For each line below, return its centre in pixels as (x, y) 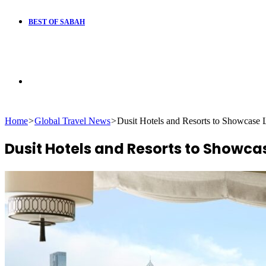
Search (41, 80)
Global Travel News (72, 121)
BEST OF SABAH (57, 22)
